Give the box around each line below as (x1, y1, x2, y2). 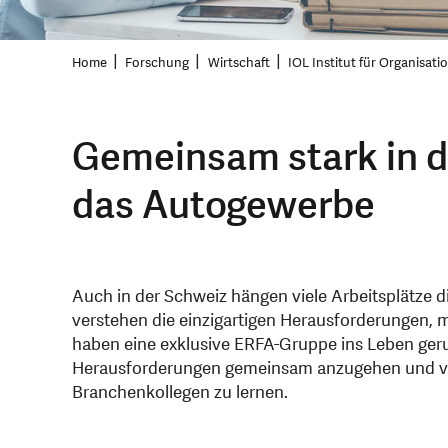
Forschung (125, 54, 190, 73)
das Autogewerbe (72, 180, 375, 233)
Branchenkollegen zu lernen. (72, 381, 288, 405)
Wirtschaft (207, 54, 270, 73)
